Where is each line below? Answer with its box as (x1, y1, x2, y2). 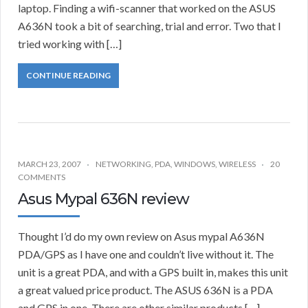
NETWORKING (96, 159, 151, 170)
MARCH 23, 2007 (18, 159, 81, 170)
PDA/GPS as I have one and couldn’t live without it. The (18, 247, 274, 261)
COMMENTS (18, 172, 65, 183)
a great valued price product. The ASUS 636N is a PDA (18, 283, 273, 297)
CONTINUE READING (26, 70, 111, 81)
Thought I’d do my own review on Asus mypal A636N (18, 230, 265, 243)
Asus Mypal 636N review (18, 190, 189, 209)
